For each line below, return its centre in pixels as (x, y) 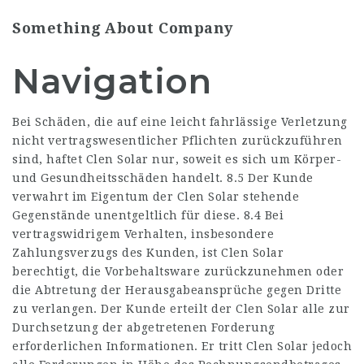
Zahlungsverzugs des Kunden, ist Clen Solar (148, 253)
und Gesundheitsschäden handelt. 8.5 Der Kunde (163, 178)
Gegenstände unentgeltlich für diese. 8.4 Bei (148, 215)
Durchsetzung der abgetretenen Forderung (144, 327)
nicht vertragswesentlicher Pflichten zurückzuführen (178, 141)
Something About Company (123, 28)
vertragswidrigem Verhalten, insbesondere (143, 234)
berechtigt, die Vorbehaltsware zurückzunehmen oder (178, 271)
